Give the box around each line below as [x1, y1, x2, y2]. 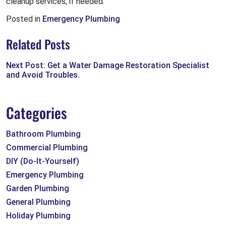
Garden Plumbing [6, 183, 69, 193]
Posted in [6, 14, 42, 24]
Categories [6, 101, 67, 123]
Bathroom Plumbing [6, 129, 81, 139]
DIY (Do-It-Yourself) [6, 156, 79, 166]
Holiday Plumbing [6, 210, 71, 220]
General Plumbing [6, 197, 71, 207]
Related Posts [6, 34, 70, 53]
